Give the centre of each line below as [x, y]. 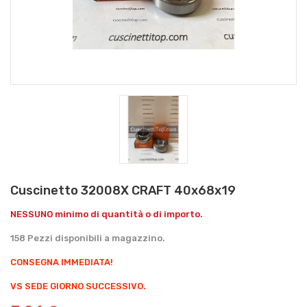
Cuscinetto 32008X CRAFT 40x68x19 [123, 190]
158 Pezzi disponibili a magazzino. [88, 238]
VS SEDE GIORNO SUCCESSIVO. [78, 286]
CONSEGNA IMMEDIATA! [62, 262]
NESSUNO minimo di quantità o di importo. [107, 214]
